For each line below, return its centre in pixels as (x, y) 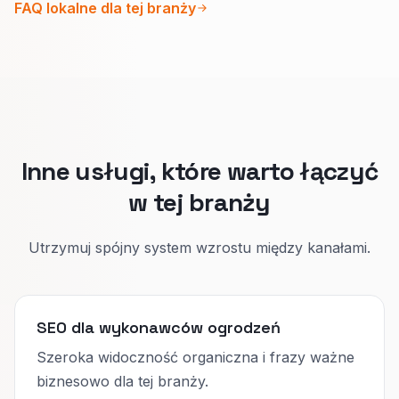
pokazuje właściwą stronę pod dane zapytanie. (199, 73)
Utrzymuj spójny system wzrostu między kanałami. (199, 247)
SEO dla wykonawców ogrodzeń (159, 327)
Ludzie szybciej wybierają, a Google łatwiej (184, 50)
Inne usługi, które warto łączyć (199, 171)
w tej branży (199, 202)
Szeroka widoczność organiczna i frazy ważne (195, 357)
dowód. (66, 18)
